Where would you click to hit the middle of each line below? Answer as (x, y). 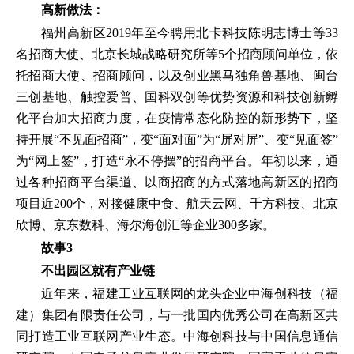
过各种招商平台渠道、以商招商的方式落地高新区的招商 (177, 182)
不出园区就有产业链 (98, 271)
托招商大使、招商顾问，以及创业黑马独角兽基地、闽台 (177, 75)
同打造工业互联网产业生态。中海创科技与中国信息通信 (177, 336)
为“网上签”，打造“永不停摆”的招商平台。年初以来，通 (177, 161)
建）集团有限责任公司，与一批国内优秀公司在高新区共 (177, 315)
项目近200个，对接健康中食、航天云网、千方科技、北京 (177, 203)
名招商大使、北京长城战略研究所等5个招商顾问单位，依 (177, 54)
